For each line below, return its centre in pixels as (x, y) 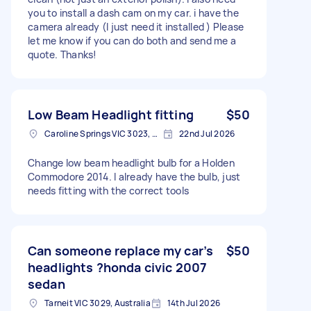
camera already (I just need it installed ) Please (136, 26)
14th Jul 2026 (193, 303)
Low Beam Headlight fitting (111, 114)
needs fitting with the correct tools (108, 190)
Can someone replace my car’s (121, 250)
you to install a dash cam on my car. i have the (133, 12)
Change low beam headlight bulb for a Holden (131, 162)
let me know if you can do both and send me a (132, 40)
